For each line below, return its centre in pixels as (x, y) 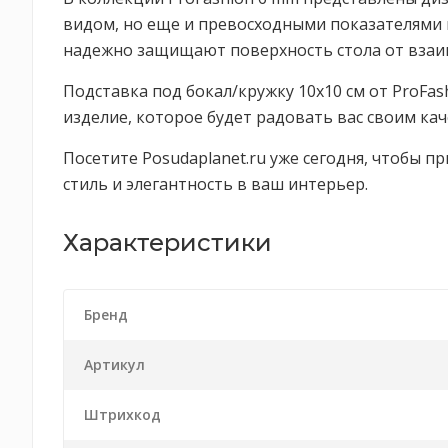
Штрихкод (122, 414)
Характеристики (167, 242)
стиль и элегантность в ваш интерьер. (215, 184)
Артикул (114, 364)
